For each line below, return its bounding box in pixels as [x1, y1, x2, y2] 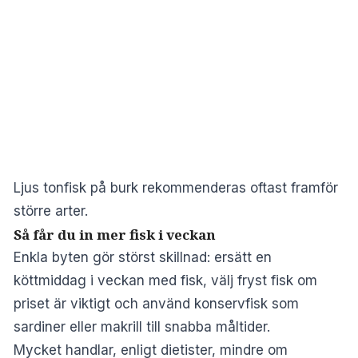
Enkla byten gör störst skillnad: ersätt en [14, 249, 272, 265]
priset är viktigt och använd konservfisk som [14, 295, 299, 312]
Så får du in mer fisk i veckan [14, 225, 216, 244]
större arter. [14, 202, 88, 219]
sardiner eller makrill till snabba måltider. [14, 318, 270, 335]
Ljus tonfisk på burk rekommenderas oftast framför [14, 179, 338, 196]
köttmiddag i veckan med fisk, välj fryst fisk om [14, 272, 317, 288]
